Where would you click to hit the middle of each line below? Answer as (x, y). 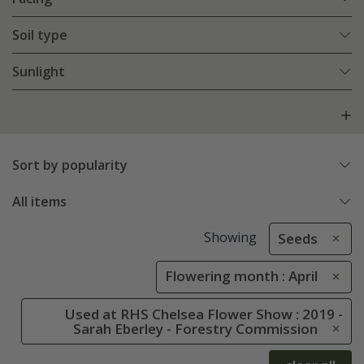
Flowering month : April (241, 276)
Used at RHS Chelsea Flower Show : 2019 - (204, 314)
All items (39, 202)
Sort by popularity (70, 165)
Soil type (40, 35)
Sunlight (39, 72)
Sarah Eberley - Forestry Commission (195, 328)
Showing (230, 238)
